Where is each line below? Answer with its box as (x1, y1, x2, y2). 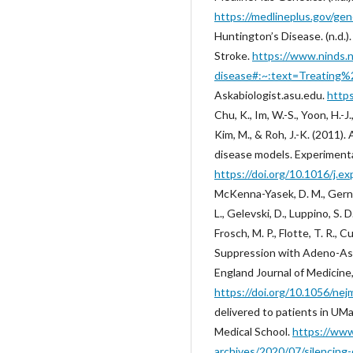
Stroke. (214, 49, 252, 62)
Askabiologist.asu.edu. (214, 88, 327, 102)
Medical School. (214, 325, 292, 338)
